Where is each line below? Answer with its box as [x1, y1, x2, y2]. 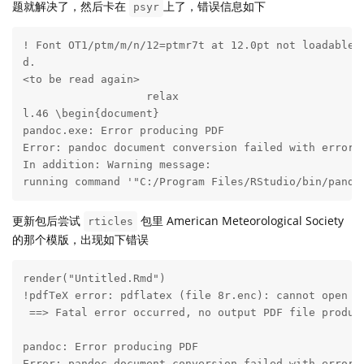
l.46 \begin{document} [22, 108, 159, 121]
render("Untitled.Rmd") [22, 273, 166, 286]
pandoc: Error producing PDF [22, 341, 198, 354]
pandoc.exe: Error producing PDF [22, 125, 224, 138]
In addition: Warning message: [22, 159, 211, 172]
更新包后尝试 [12, 213, 84, 229]
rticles [88, 215, 133, 228]
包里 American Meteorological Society [137, 213, 344, 229]
